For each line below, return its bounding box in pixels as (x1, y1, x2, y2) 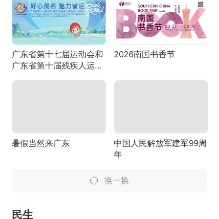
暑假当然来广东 (11, 138, 70, 148)
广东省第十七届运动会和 (11, 49, 103, 59)
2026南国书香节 (113, 49, 175, 59)
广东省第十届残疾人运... (11, 60, 102, 70)
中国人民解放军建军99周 (113, 138, 207, 148)
